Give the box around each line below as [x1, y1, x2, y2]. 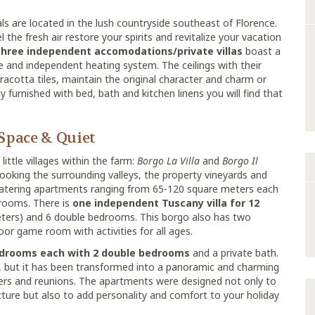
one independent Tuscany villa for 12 [72, 196, 259, 210]
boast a [243, 44, 281, 58]
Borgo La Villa [137, 154, 200, 167]
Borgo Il [222, 154, 258, 167]
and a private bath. [190, 246, 278, 259]
